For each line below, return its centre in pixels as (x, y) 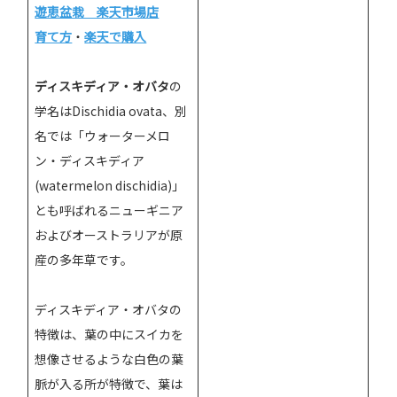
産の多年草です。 (84, 259)
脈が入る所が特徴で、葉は (109, 383)
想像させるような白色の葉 (109, 358)
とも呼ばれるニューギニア (109, 210)
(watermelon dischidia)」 (110, 185)
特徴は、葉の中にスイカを (109, 334)
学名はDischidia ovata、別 (111, 110)
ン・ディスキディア (90, 160)
